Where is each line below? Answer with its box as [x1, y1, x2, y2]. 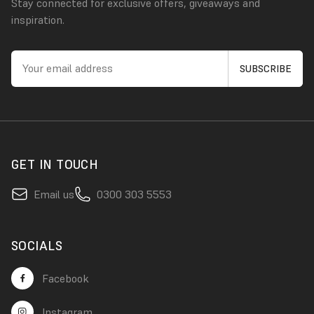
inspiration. [11, 12, 64, 27]
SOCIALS [11, 237, 63, 254]
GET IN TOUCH [11, 156, 99, 172]
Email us [34, 186, 74, 201]
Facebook [42, 271, 89, 285]
